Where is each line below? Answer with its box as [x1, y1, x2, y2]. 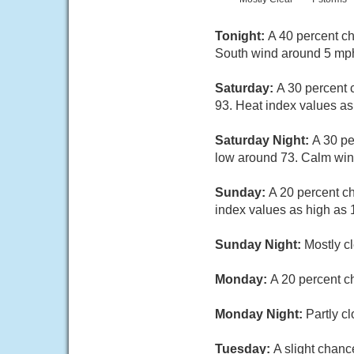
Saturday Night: [215, 134, 312, 147]
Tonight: [215, 29, 268, 43]
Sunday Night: [215, 238, 304, 251]
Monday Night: [215, 307, 306, 321]
